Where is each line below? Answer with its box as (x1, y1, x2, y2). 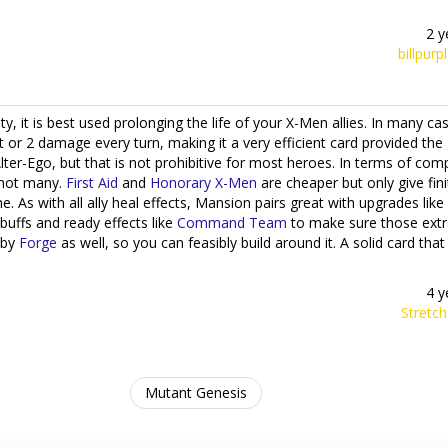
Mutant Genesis (144, 383, 247, 402)
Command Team (177, 213, 287, 232)
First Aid (66, 173, 118, 192)
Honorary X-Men (150, 173, 257, 192)
